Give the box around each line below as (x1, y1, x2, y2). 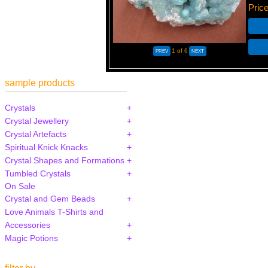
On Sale (5, 181, 35, 191)
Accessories (5, 220, 50, 230)
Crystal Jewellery (5, 115, 69, 126)
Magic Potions (5, 233, 58, 243)
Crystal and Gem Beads (5, 193, 95, 203)
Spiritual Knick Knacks (5, 142, 88, 152)
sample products (5, 77, 75, 88)
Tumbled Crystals (5, 168, 71, 178)
